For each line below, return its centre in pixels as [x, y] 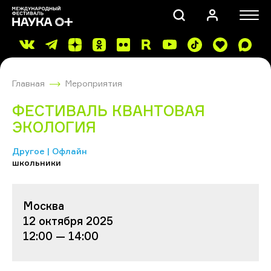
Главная [28, 83]
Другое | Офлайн [50, 151]
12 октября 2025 [68, 220]
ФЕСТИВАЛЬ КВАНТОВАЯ [109, 110]
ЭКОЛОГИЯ [54, 127]
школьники [37, 162]
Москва [44, 205]
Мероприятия [94, 83]
